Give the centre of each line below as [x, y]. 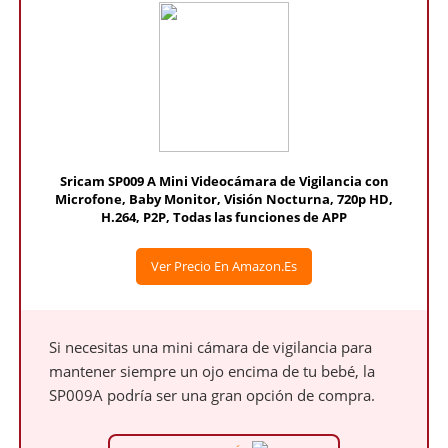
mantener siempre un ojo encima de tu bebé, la [212, 371]
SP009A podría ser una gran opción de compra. [212, 395]
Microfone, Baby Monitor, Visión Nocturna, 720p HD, [224, 199]
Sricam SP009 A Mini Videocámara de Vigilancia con [224, 181]
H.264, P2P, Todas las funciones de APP [224, 217]
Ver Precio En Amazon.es [224, 266]
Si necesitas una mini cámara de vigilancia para [211, 347]
